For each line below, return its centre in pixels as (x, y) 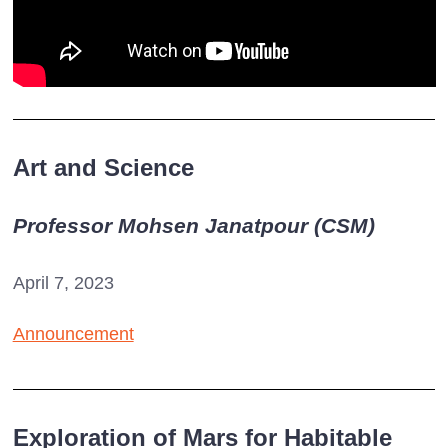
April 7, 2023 (63, 282)
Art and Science (103, 167)
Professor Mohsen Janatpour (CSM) (193, 225)
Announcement (73, 333)
